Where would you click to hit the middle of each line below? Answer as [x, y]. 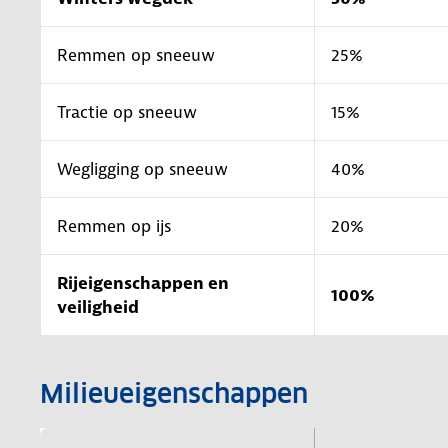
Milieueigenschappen [174, 393]
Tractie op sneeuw [127, 111]
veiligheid [98, 306]
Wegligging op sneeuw [142, 168]
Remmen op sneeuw [136, 54]
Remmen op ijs [114, 225]
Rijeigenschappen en [143, 282]
